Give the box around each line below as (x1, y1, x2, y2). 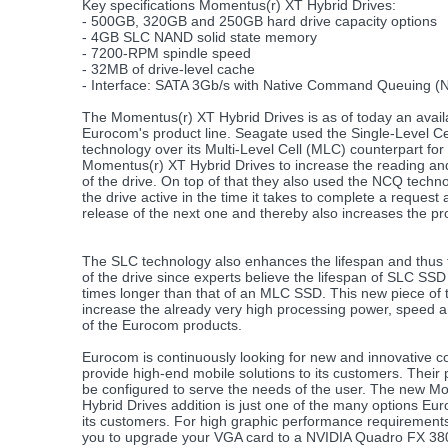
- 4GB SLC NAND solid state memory (82, 29, 317, 45)
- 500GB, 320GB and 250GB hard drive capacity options (82, 13, 437, 29)
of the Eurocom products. (82, 317, 242, 333)
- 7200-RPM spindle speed (82, 45, 251, 61)
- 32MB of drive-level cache (82, 61, 255, 77)
